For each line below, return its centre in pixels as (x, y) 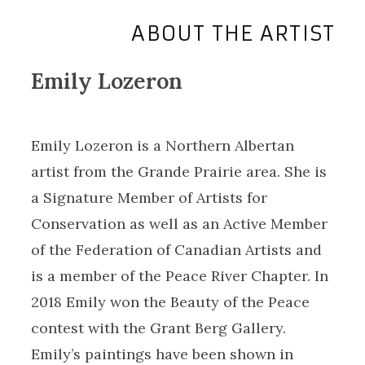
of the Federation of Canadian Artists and (176, 250)
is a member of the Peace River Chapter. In (179, 276)
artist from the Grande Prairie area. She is (178, 172)
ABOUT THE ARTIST (233, 33)
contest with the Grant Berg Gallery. (158, 328)
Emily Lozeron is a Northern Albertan (162, 146)
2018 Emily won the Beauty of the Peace (170, 302)
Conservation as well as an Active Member (179, 224)
